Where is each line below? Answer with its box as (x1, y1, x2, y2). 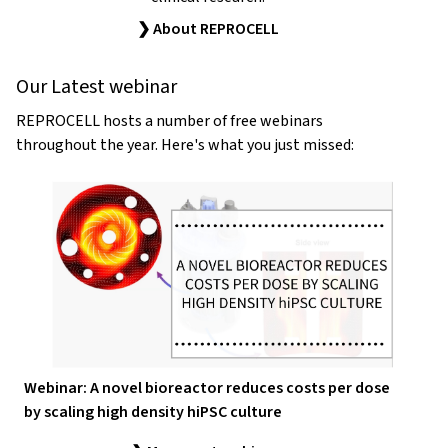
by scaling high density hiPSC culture (24, 401, 282, 424)
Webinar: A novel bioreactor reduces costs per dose (24, 377, 390, 400)
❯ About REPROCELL (137, 17, 279, 40)
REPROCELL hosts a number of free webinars (16, 109, 323, 132)
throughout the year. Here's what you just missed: (16, 133, 354, 156)
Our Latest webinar (16, 72, 177, 101)
